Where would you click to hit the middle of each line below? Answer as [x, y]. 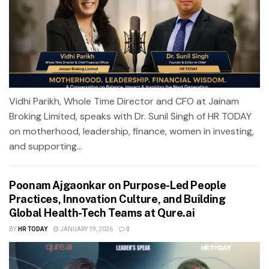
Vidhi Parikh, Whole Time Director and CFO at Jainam [124, 101]
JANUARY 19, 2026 [86, 229]
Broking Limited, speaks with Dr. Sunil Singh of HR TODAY [130, 116]
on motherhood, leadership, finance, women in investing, [131, 131]
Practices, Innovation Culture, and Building [117, 199]
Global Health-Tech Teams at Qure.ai [102, 213]
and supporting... [46, 146]
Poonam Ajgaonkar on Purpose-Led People [118, 185]
